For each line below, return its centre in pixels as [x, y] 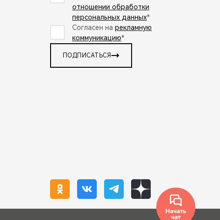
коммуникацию [97, 38]
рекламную [133, 27]
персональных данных [110, 17]
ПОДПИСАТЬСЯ [87, 55]
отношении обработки [111, 7]
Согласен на [94, 27]
